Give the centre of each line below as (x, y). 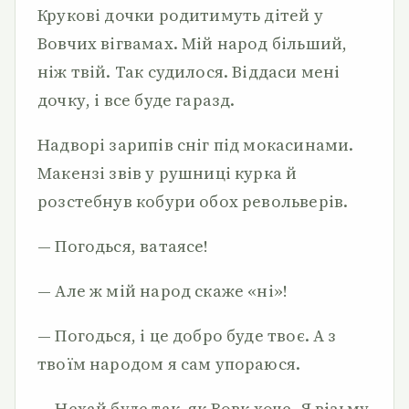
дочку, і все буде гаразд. (136, 100)
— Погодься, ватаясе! (123, 246)
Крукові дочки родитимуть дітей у (180, 15)
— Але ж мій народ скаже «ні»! (163, 291)
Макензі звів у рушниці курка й (168, 173)
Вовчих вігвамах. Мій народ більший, (193, 43)
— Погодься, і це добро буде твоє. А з (187, 336)
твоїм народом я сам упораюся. (169, 364)
